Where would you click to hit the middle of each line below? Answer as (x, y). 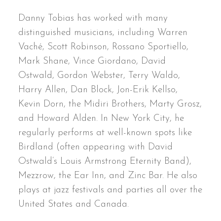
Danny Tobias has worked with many (93, 18)
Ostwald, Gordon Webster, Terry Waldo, (99, 75)
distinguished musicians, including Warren (103, 33)
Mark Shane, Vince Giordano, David (92, 61)
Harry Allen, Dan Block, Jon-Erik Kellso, (98, 90)
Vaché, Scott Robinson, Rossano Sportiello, (104, 47)
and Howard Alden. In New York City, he (101, 118)
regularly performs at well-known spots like (105, 133)
